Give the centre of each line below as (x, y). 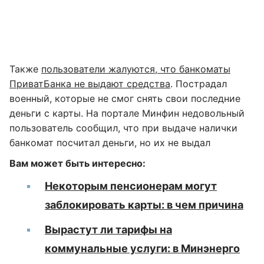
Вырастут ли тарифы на (108, 229)
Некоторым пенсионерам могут (131, 186)
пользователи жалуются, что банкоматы (136, 69)
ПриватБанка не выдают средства (90, 83)
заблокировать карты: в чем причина (144, 204)
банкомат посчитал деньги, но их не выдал (110, 142)
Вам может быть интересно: (77, 163)
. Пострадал (199, 83)
